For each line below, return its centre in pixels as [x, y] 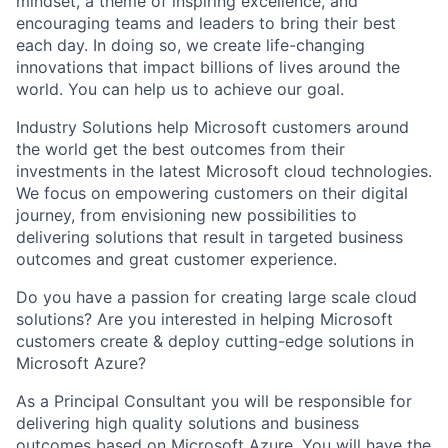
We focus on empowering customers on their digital [212, 193]
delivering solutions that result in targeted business [209, 237]
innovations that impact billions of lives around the [208, 67]
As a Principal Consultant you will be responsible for [214, 401]
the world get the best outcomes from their [180, 149]
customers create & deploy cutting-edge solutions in [215, 341]
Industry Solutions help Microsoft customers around [212, 127]
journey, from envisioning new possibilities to [186, 215]
